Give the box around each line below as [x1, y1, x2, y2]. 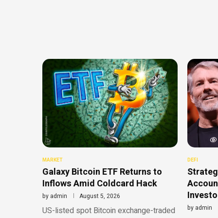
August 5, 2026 [79, 192, 120, 201]
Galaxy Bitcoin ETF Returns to [42, 165, 162, 179]
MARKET [42, 157, 63, 164]
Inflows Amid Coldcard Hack [42, 177, 157, 191]
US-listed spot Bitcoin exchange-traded [42, 205, 175, 217]
